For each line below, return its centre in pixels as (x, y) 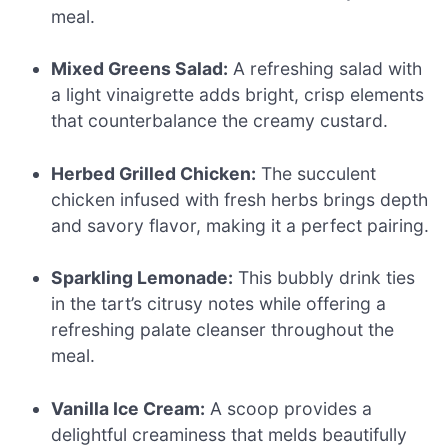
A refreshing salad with (325, 69)
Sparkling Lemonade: (142, 278)
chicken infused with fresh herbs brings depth (240, 199)
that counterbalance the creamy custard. (220, 121)
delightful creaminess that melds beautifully (229, 434)
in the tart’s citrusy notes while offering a (219, 304)
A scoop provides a (289, 408)
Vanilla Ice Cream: (128, 408)
